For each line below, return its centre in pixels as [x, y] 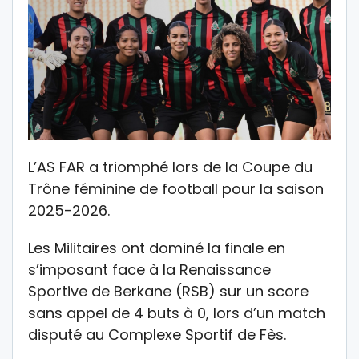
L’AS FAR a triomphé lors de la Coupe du [170, 167]
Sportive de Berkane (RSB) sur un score [168, 291]
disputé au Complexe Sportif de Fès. [157, 334]
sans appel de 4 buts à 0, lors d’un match [177, 313]
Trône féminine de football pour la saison [176, 188]
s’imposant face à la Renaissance [149, 269]
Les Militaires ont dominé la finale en [157, 248]
